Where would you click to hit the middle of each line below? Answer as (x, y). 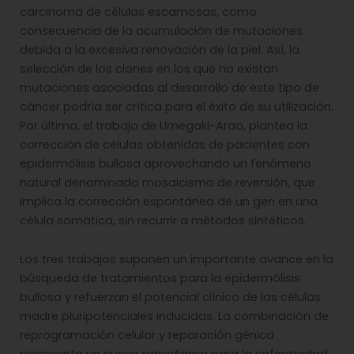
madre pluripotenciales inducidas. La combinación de (174, 316)
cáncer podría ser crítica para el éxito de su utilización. (177, 106)
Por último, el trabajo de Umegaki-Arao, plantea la (164, 125)
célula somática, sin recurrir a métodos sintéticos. (163, 220)
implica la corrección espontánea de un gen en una (169, 201)
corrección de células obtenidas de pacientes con (165, 144)
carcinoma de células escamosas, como (138, 11)
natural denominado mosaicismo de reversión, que (168, 182)
